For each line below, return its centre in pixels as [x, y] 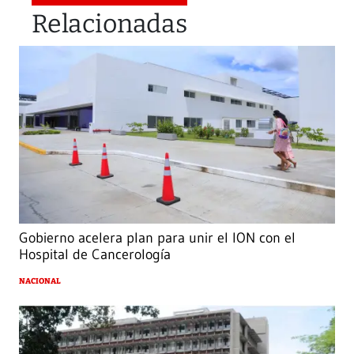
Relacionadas [109, 23]
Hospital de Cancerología [95, 255]
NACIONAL [40, 282]
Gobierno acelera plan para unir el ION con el [157, 238]
